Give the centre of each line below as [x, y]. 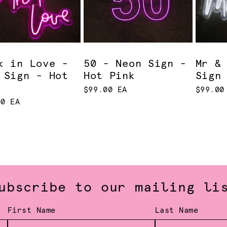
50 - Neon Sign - [135, 64]
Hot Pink [109, 76]
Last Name [177, 211]
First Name [31, 211]
